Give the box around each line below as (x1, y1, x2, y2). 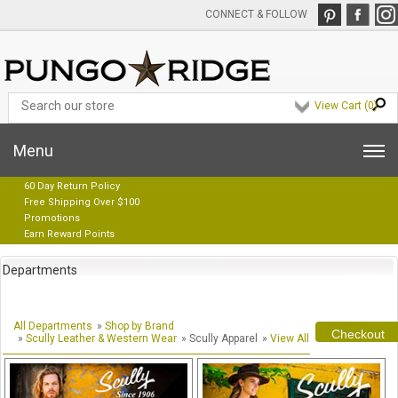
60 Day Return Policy (24, 180, 120, 192)
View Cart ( (314, 99, 368, 112)
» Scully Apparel (181, 332, 258, 345)
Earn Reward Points (24, 228, 115, 240)
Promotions (24, 212, 80, 224)
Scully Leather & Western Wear (26, 332, 177, 345)
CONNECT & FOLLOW (205, 8, 307, 20)
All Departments (13, 320, 92, 332)
